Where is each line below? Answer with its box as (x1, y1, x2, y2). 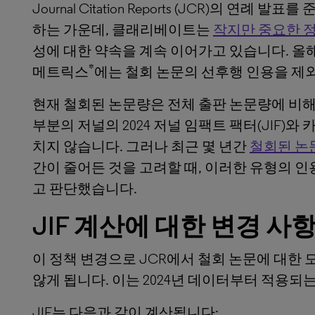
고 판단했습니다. (32, 180, 137, 197)
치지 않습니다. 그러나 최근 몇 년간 (32, 138, 250, 155)
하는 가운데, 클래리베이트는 (32, 21, 213, 38)
